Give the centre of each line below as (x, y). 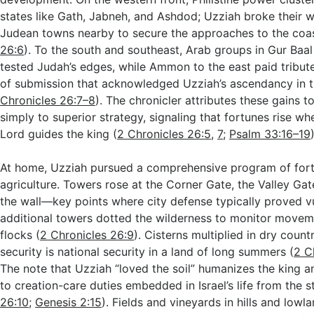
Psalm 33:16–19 (270, 134)
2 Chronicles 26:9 (87, 235)
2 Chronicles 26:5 (164, 134)
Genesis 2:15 (69, 302)
